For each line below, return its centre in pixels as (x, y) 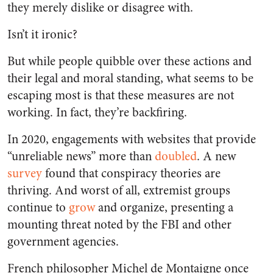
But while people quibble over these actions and (129, 62)
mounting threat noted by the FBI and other (119, 225)
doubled (176, 157)
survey (25, 174)
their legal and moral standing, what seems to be (130, 79)
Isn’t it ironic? (42, 35)
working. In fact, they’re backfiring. (97, 113)
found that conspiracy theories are (131, 174)
